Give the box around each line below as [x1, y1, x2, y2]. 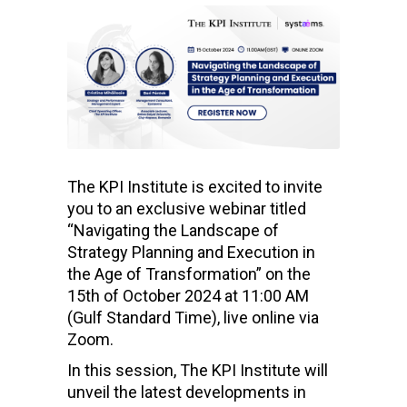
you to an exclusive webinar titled [67, 199, 306, 219]
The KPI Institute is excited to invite [67, 177, 323, 197]
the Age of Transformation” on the [67, 264, 311, 284]
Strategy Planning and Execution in [67, 243, 315, 263]
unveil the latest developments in [67, 382, 306, 402]
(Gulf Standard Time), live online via [67, 308, 319, 328]
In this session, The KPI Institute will [67, 361, 328, 381]
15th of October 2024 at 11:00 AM [67, 286, 309, 306]
